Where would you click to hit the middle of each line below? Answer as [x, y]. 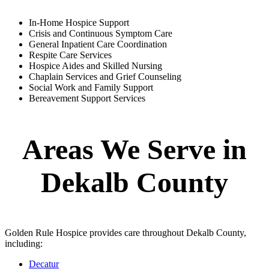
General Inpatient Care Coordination [98, 44]
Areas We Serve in [134, 150]
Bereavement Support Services [87, 98]
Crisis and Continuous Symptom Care [101, 34]
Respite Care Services [70, 55]
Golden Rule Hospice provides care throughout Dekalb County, [125, 233]
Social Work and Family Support [91, 88]
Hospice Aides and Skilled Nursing [95, 66]
